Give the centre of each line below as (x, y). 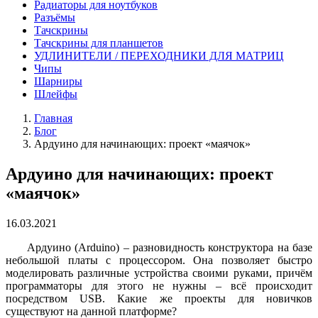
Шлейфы (56, 94)
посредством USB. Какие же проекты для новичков (159, 298)
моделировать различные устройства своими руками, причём (159, 273)
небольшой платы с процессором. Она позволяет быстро (159, 260)
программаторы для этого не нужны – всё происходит (159, 285)
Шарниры (58, 81)
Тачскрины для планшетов (99, 43)
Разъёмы (55, 17)
